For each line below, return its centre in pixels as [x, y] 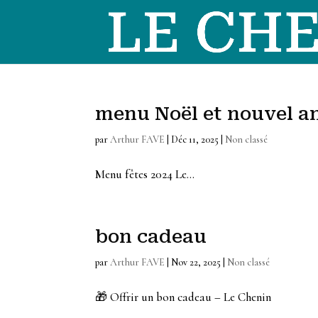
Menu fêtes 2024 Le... [145, 174]
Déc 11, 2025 [195, 139]
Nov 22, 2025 [196, 262]
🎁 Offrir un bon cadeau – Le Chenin [183, 297]
